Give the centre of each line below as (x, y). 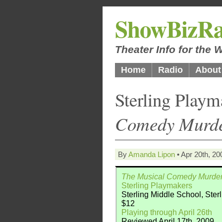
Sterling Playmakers (157, 186)
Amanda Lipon (152, 154)
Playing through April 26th (167, 212)
